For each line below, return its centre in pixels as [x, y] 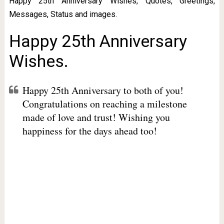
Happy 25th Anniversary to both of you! [103, 90]
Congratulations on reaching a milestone [104, 104]
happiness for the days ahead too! [89, 131]
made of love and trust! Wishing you [96, 117]
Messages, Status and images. [63, 14]
